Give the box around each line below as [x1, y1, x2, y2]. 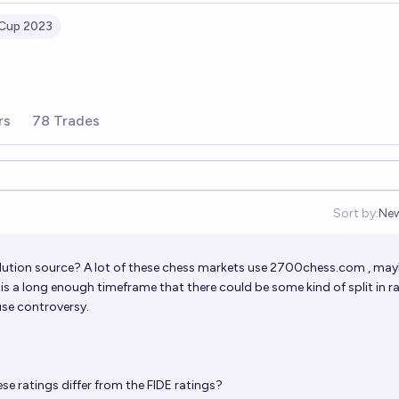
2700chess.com [270, 260, 365, 275]
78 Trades [32, 112, 100, 129]
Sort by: [332, 206, 379, 221]
